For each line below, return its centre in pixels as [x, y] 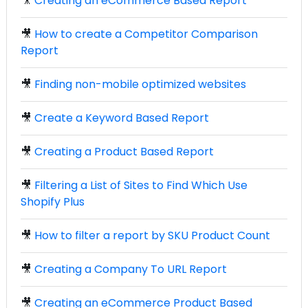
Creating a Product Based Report [124, 151]
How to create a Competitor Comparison [146, 34]
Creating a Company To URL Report [131, 269]
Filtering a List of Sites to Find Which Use [141, 185]
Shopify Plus [53, 201]
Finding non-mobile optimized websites [140, 84]
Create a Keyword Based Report [122, 118]
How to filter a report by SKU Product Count [152, 235]
